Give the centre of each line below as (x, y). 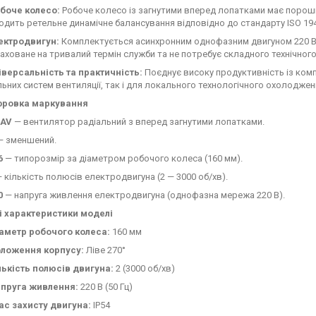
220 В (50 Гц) (105, 287)
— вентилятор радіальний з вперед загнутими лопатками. (138, 122)
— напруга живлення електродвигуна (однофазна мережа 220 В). (144, 195)
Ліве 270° (105, 250)
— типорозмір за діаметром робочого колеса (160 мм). (123, 158)
